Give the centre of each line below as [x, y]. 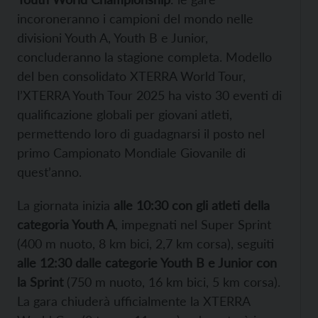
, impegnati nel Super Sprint [193, 225]
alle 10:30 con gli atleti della [192, 205]
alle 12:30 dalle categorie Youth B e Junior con [147, 263]
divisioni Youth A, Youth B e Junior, [113, 38]
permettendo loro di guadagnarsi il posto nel [141, 134]
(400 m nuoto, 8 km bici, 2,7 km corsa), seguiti [146, 244]
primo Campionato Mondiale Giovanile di [131, 153]
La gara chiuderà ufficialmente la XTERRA [133, 301]
